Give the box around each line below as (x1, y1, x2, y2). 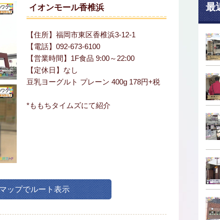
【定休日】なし (27, 66, 78, 74)
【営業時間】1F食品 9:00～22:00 (27, 54, 135, 62)
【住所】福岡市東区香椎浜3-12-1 (27, 30, 136, 39)
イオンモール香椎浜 (29, 3, 104, 12)
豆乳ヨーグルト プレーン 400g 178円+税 (27, 78, 160, 86)
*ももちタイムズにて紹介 (27, 101, 110, 110)
